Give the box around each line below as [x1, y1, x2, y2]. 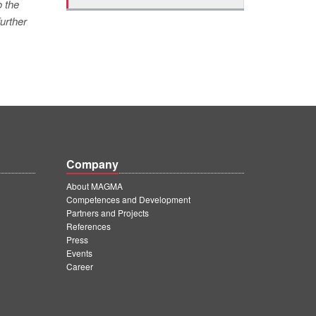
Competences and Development [66, 193, 190, 205]
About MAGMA [66, 180, 123, 192]
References [66, 220, 111, 232]
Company [66, 156, 119, 172]
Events [66, 247, 92, 259]
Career [66, 260, 93, 272]
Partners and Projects [66, 207, 149, 219]
